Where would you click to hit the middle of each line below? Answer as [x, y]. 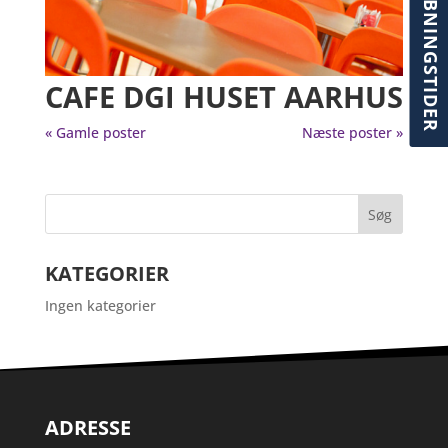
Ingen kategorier [100, 305]
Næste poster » [353, 132]
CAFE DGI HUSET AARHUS [223, 96]
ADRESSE [87, 427]
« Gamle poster [95, 132]
